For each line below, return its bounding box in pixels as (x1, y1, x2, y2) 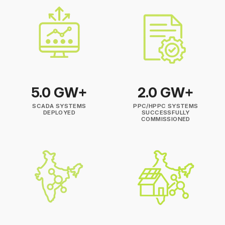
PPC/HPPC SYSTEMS (133, 102, 198, 110)
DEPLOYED (43, 109, 76, 117)
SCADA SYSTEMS (32, 102, 86, 110)
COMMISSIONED (141, 116, 190, 123)
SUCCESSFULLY (142, 109, 190, 117)
